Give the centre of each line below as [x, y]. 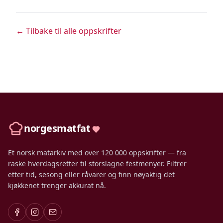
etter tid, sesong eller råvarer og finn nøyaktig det [91, 174]
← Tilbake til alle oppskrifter [69, 31]
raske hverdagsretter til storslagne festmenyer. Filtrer [97, 164]
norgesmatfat [57, 128]
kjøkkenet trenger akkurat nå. [57, 185]
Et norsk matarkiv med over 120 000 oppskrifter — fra [97, 153]
